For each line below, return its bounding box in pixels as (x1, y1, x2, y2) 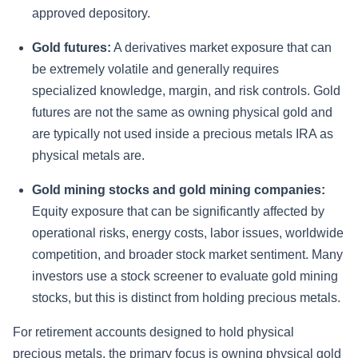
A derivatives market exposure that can (111, 40, 332, 54)
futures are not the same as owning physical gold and (32, 105, 332, 119)
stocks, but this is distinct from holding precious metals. (32, 290, 340, 304)
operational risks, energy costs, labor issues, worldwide (32, 225, 344, 240)
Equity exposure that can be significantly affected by (32, 204, 324, 218)
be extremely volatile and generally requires (32, 62, 279, 76)
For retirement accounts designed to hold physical (13, 324, 294, 339)
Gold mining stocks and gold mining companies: (32, 182, 325, 197)
